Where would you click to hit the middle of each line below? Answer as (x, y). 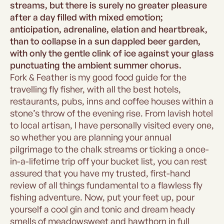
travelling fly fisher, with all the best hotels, (95, 89)
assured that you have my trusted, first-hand (100, 173)
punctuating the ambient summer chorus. (96, 65)
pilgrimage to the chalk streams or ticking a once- (109, 149)
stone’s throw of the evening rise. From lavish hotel (111, 113)
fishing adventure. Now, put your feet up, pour (102, 197)
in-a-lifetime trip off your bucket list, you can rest (108, 161)
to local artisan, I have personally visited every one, (112, 125)
